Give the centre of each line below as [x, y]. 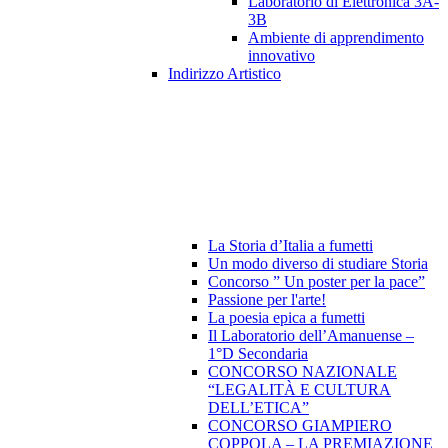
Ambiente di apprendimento [336, 38]
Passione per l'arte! [267, 300]
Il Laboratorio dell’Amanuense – [311, 336]
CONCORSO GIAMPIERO [300, 426]
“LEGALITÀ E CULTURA [299, 390]
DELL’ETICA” [258, 408]
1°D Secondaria [258, 354]
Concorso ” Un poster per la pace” [316, 282]
